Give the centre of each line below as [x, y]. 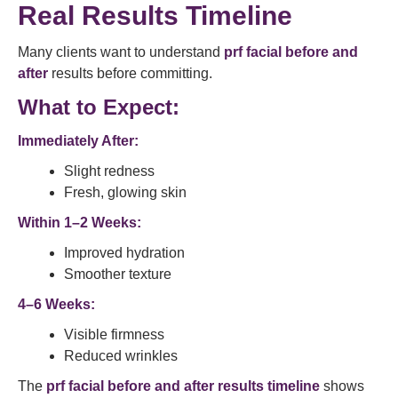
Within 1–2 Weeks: [80, 223]
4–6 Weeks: [56, 304]
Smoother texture [118, 274]
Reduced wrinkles [121, 356]
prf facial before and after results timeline [183, 386]
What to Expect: [99, 107]
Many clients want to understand [121, 52]
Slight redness [109, 171]
